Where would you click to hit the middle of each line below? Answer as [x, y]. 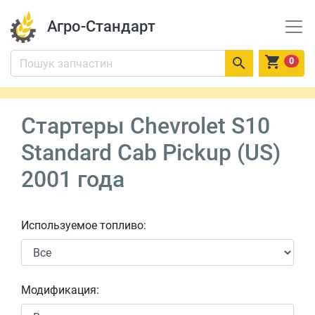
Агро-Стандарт [101, 26]
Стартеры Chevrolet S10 [146, 126]
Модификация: [60, 290]
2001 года [73, 179]
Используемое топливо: [84, 225]
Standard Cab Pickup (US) [151, 153]
